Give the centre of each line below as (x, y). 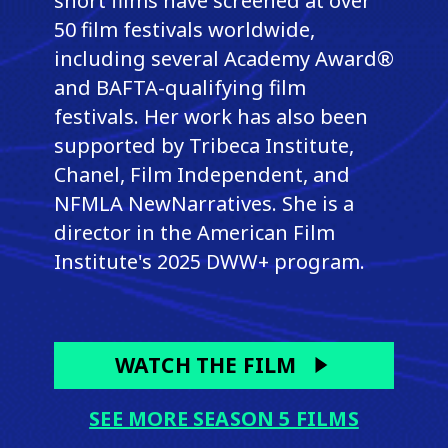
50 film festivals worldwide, (184, 29)
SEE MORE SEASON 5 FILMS (224, 418)
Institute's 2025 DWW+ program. (209, 261)
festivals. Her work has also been (210, 116)
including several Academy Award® (223, 58)
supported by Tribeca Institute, (203, 145)
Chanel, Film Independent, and (201, 174)
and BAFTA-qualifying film (179, 87)
